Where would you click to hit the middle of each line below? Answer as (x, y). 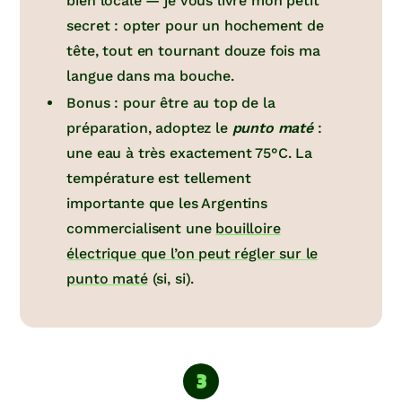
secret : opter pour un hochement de (195, 26)
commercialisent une (141, 229)
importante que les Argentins (167, 204)
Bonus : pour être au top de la (171, 103)
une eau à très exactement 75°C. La (189, 153)
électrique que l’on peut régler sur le (192, 254)
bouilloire (248, 229)
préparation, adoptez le (149, 128)
